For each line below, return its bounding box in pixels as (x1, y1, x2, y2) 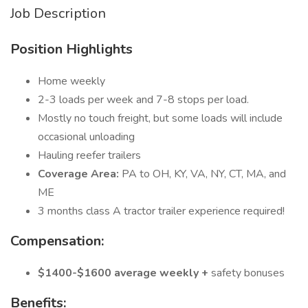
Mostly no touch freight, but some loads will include (38, 111, 283, 126)
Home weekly (38, 74, 105, 89)
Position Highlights (10, 40, 133, 58)
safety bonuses (211, 265, 285, 280)
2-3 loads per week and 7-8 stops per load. (38, 92, 252, 107)
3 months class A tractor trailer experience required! (38, 203, 285, 219)
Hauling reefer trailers (38, 148, 141, 163)
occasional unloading (38, 129, 135, 144)
